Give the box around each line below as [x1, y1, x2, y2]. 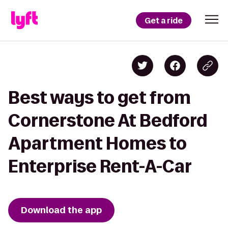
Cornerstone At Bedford [8, 111, 207, 130]
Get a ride [145, 15, 183, 26]
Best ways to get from [8, 88, 191, 107]
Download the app [21, 204, 102, 216]
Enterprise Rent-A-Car [8, 157, 192, 176]
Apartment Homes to [8, 134, 187, 153]
